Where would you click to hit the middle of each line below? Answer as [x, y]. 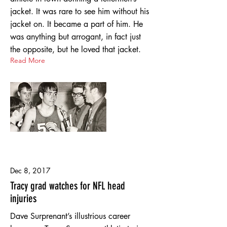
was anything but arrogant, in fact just [75, 37]
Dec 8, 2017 [30, 171]
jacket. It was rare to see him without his [80, 11]
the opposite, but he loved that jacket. [75, 49]
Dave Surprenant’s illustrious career [70, 216]
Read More [28, 60]
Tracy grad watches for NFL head [68, 186]
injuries [23, 198]
